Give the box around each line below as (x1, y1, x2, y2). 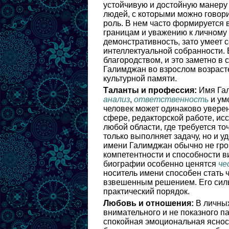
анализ (103, 95, 130, 104)
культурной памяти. (103, 74, 177, 83)
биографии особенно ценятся (103, 159, 218, 168)
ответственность (134, 95, 209, 104)
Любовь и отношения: (103, 199, 194, 208)
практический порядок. (103, 187, 190, 196)
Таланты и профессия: (103, 86, 197, 95)
